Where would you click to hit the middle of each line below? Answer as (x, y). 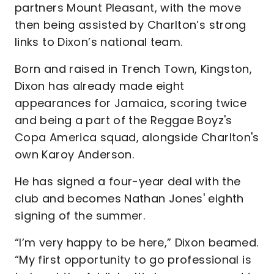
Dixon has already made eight (100, 86)
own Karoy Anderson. (75, 154)
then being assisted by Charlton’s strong (131, 25)
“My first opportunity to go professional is (133, 260)
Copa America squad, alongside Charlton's (137, 137)
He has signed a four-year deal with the (128, 181)
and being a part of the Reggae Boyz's (124, 120)
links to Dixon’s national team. (99, 42)
